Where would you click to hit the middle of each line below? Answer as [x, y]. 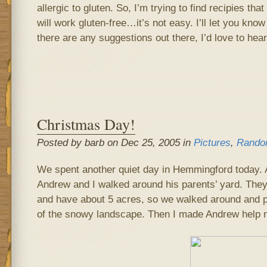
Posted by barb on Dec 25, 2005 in [115, 142]
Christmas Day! [86, 124]
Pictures [212, 142]
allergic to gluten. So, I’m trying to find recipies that [150, 8]
